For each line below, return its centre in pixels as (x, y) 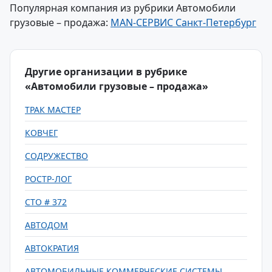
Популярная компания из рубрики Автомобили (123, 8)
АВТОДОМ (46, 225)
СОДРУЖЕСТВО (56, 156)
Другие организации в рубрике (106, 72)
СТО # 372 (46, 202)
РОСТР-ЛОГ (48, 179)
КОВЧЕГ (41, 133)
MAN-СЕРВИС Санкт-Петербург (183, 22)
